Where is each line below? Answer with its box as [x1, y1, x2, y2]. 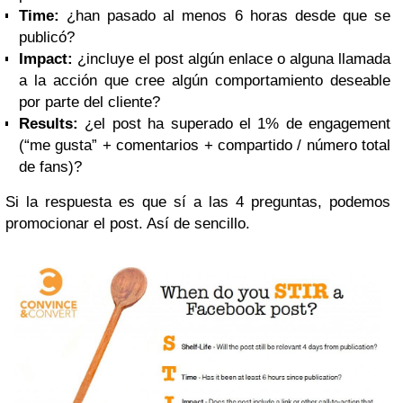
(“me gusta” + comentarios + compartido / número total [19, 136, 390, 154]
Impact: [19, 49, 73, 67]
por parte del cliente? [19, 93, 160, 111]
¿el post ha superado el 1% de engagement [78, 114, 390, 132]
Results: [19, 114, 78, 132]
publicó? [19, 28, 75, 46]
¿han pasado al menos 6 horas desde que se [59, 6, 390, 24]
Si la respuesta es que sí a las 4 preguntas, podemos [5, 193, 390, 210]
